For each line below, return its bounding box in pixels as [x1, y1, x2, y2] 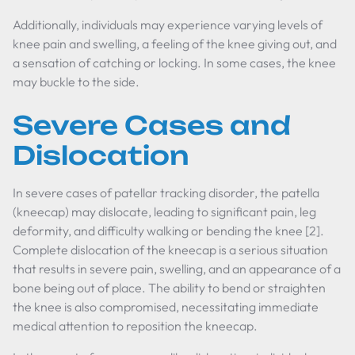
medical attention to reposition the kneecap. [13, 318, 258, 334]
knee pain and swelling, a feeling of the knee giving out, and [13, 36, 337, 52]
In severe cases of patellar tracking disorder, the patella [13, 185, 319, 200]
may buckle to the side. [13, 74, 139, 90]
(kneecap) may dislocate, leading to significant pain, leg [13, 204, 316, 219]
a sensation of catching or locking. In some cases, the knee [13, 55, 336, 71]
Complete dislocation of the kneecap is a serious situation [13, 242, 328, 258]
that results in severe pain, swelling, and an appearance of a [13, 261, 341, 277]
